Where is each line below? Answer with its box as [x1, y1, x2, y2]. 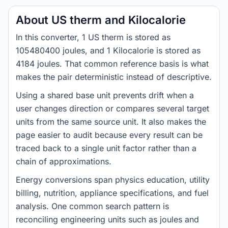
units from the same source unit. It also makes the [16, 117, 206, 127]
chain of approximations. [16, 156, 111, 166]
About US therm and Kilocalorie [16, 13, 186, 26]
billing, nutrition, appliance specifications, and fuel [16, 188, 209, 198]
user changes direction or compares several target [16, 103, 209, 113]
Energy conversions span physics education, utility [16, 175, 210, 185]
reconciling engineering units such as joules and [16, 214, 199, 224]
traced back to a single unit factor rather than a [16, 143, 196, 153]
